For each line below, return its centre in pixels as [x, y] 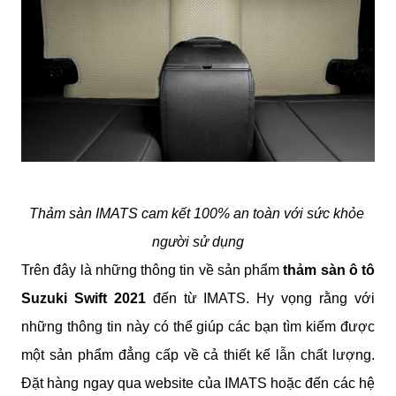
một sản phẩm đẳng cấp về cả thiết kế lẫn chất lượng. [198, 354]
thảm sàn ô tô [327, 270]
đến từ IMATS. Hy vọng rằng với [260, 298]
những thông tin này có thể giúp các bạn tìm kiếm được [198, 326]
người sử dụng [198, 241]
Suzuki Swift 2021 [84, 298]
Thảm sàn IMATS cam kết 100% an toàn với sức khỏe [196, 213]
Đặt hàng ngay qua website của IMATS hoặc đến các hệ [198, 383]
